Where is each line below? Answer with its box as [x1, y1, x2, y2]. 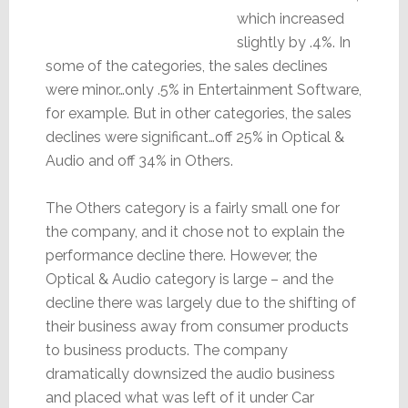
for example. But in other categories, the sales [45, 104, 352, 122]
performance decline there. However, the [45, 246, 317, 264]
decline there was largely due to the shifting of [45, 293, 356, 311]
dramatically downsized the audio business [45, 364, 335, 382]
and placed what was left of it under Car [45, 388, 314, 406]
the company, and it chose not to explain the [45, 222, 344, 240]
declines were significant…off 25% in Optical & [45, 127, 344, 146]
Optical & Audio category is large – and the [45, 270, 333, 288]
